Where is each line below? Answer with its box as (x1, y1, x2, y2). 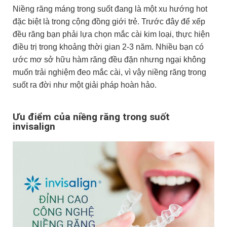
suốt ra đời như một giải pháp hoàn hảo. (13, 80, 157, 89)
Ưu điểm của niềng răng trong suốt (13, 110, 170, 123)
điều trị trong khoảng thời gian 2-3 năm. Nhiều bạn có (13, 42, 204, 51)
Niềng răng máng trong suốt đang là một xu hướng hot (13, 4, 207, 13)
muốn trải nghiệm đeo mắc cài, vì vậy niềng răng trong (13, 67, 206, 77)
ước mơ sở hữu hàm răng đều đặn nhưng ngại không (13, 55, 206, 64)
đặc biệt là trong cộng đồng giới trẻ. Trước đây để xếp (13, 17, 205, 26)
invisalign (13, 120, 55, 132)
